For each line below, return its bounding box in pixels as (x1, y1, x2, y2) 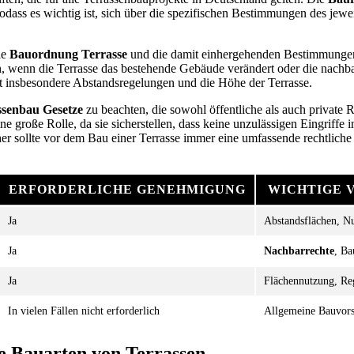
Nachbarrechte (264, 244, 334, 257)
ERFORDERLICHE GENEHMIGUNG (9, 182, 246, 196)
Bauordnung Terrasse (9, 47, 127, 61)
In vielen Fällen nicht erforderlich (8, 304, 160, 317)
